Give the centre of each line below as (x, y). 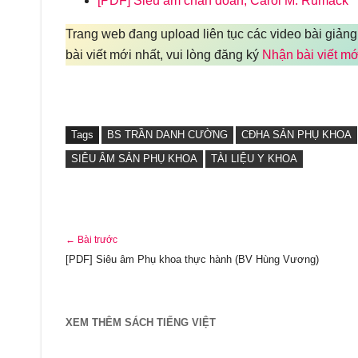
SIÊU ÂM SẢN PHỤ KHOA (134, 159)
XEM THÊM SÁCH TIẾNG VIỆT (141, 322)
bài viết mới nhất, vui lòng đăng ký (164, 55)
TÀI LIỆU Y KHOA (254, 159)
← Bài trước (91, 240)
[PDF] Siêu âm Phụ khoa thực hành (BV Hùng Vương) (192, 259)
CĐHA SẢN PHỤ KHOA (296, 135)
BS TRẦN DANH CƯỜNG (167, 135)
